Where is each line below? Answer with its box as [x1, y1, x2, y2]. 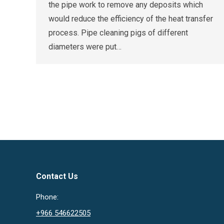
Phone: [36, 192, 58, 201]
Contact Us [36, 171, 78, 181]
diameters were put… [48, 42, 121, 52]
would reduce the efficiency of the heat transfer [48, 14, 213, 24]
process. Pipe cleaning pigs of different [48, 28, 188, 38]
